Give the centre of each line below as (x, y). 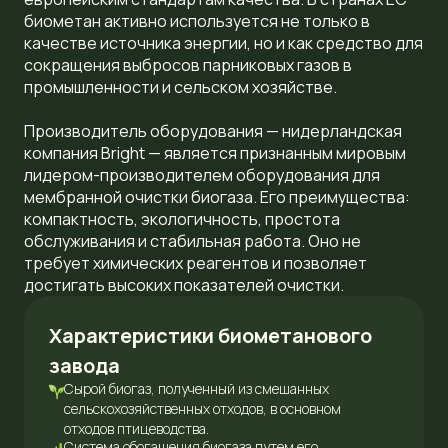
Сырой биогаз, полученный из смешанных (196, 388)
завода (84, 365)
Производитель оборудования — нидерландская (213, 131)
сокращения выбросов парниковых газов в (188, 65)
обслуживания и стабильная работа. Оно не (192, 241)
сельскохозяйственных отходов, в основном (202, 408)
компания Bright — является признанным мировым (215, 153)
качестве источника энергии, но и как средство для (223, 43)
